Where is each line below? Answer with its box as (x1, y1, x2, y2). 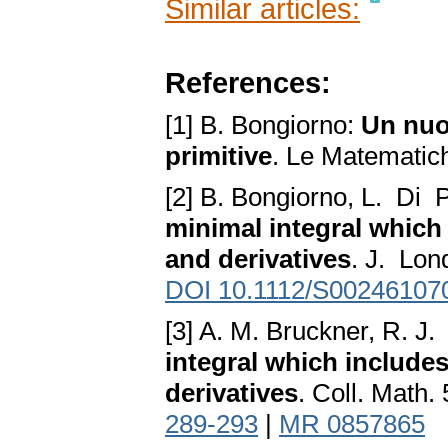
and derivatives (165, 244, 351, 275)
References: (165, 66, 331, 100)
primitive (165, 141, 272, 172)
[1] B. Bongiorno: (165, 110, 361, 141)
